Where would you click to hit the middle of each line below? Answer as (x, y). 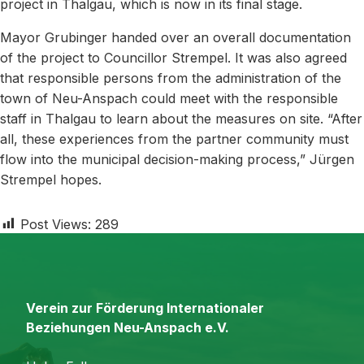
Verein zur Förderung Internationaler (145, 308)
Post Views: (56, 224)
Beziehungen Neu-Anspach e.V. (128, 328)
